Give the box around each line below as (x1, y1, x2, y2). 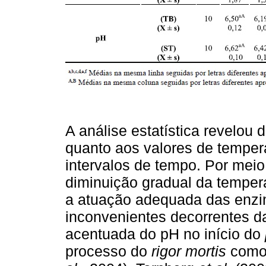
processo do (65, 242, 151, 259)
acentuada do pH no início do (65, 225, 265, 242)
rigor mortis (151, 242, 226, 259)
